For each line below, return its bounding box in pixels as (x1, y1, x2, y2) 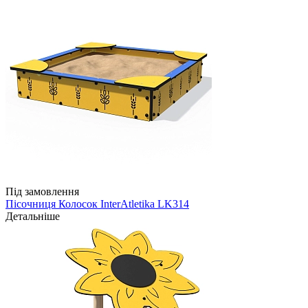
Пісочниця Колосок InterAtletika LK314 (5, 198, 189, 210)
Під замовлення (5, 186, 79, 198)
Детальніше (5, 210, 60, 223)
